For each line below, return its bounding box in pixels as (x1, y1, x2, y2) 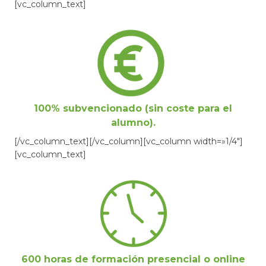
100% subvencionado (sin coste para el (34, 102, 232, 114)
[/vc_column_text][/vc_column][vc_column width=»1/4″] (14, 135, 243, 147)
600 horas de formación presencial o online (21, 253, 245, 265)
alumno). (110, 116, 156, 128)
